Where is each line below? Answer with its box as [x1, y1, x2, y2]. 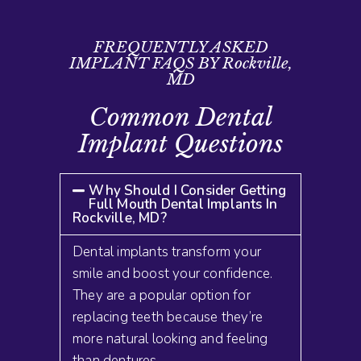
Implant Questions [78, 128, 283, 159]
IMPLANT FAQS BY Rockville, [68, 53, 293, 73]
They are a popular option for [73, 285, 251, 305]
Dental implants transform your [73, 242, 261, 261]
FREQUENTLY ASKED [93, 37, 268, 56]
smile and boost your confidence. [73, 263, 273, 283]
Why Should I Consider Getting [89, 180, 287, 200]
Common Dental [89, 102, 272, 132]
